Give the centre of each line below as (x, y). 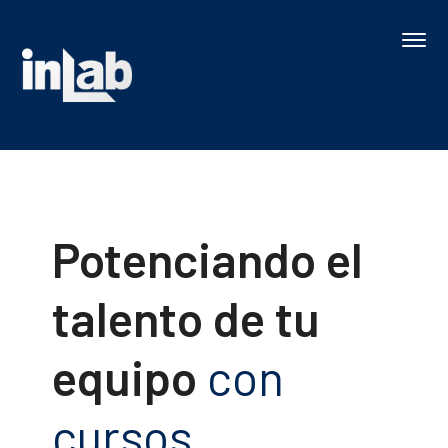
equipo (130, 377)
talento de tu (186, 318)
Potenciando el (208, 259)
